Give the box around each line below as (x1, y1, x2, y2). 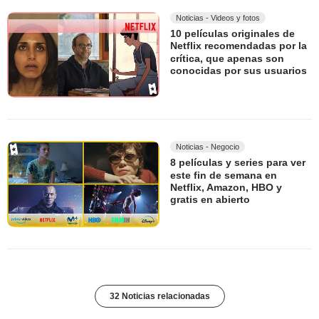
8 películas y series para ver (170, 157, 305, 169)
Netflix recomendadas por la (170, 40, 307, 52)
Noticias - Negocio (176, 142, 239, 152)
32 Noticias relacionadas (109, 291, 210, 301)
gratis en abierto (170, 194, 250, 206)
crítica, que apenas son (170, 53, 284, 64)
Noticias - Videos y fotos (176, 14, 260, 23)
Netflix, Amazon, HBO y (170, 182, 282, 194)
